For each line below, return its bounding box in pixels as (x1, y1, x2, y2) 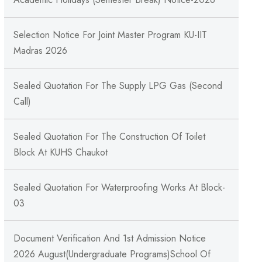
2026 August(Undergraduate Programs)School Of (13, 247, 211, 261)
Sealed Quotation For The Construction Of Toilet (13, 130, 205, 143)
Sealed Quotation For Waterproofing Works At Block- (13, 181, 225, 194)
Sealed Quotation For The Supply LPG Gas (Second (13, 79, 222, 92)
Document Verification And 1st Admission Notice (13, 232, 206, 245)
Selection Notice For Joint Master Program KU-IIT (13, 28, 207, 42)
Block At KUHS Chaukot (13, 146, 108, 159)
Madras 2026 (13, 44, 67, 57)
